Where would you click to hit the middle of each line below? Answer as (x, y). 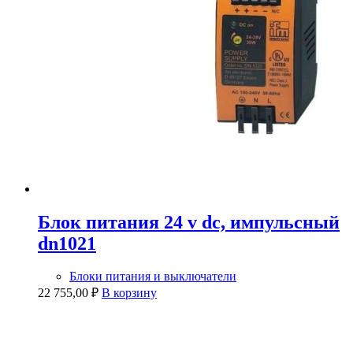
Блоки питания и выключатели (153, 277)
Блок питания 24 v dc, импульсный (189, 222)
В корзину (129, 293)
